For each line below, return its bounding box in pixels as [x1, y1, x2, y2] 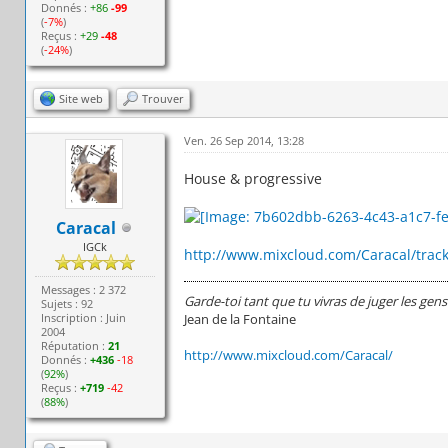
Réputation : [41, 337, 109, 353]
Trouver [142, 90, 184, 106]
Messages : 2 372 [41, 281, 127, 297]
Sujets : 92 [41, 295, 94, 311]
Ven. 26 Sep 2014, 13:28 [183, 132, 304, 148]
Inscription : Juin [41, 309, 127, 325]
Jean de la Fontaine [183, 309, 296, 328]
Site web [59, 90, 103, 106]
